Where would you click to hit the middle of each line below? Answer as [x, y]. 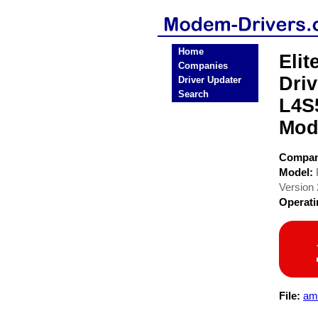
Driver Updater [210, 80]
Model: [297, 172]
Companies [203, 66]
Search [193, 94]
